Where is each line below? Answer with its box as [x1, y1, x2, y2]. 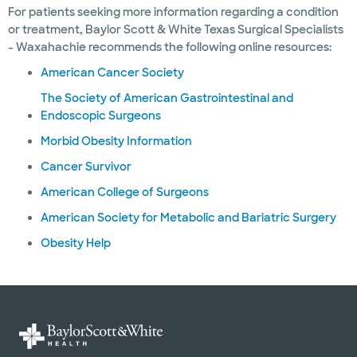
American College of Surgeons [40, 185, 209, 199]
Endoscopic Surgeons [40, 108, 161, 123]
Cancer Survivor [40, 159, 131, 174]
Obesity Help [40, 236, 111, 250]
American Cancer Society [40, 65, 184, 80]
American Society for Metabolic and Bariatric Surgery [40, 210, 336, 225]
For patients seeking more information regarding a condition [8, 5, 339, 19]
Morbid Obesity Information [40, 134, 192, 148]
